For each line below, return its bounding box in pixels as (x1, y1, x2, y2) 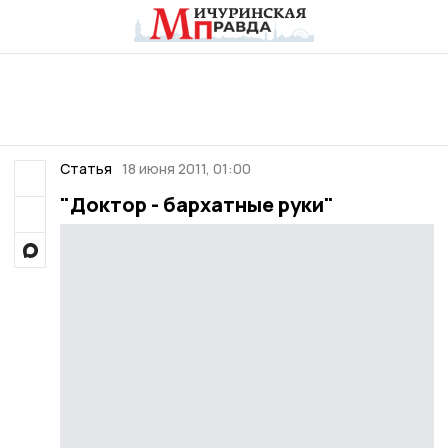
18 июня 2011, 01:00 (122, 159, 251, 178)
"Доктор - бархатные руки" (59, 191, 334, 218)
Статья (59, 159, 112, 178)
